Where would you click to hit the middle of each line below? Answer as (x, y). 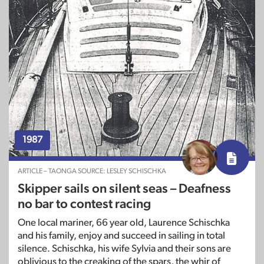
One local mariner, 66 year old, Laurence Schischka (124, 222)
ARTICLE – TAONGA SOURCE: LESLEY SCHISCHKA (92, 171)
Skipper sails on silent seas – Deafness (124, 188)
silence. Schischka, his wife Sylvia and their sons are (124, 248)
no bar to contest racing (84, 204)
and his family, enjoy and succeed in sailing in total (121, 235)
